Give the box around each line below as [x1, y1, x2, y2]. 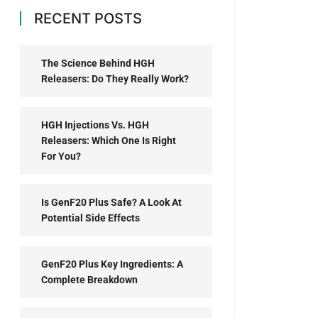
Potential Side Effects [41, 212, 140, 224]
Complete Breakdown [41, 274, 138, 285]
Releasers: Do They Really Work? [41, 73, 189, 84]
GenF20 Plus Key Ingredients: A [41, 258, 183, 270]
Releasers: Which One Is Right [41, 135, 176, 146]
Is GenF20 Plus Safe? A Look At [41, 197, 182, 208]
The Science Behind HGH [41, 57, 155, 69]
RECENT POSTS [34, 10, 142, 27]
